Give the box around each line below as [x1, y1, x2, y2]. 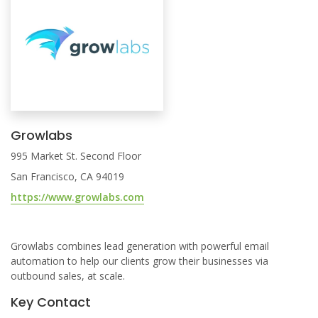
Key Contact [11, 293, 91, 311]
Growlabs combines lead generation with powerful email [11, 239, 269, 253]
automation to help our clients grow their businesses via [11, 254, 268, 268]
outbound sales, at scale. [11, 269, 125, 283]
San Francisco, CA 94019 [11, 170, 124, 183]
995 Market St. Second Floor [11, 149, 141, 163]
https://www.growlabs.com [11, 190, 144, 204]
